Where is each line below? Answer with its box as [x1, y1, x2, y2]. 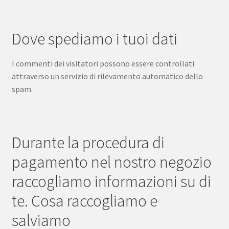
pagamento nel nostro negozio [11, 152, 212, 173]
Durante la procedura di [11, 132, 165, 153]
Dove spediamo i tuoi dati [11, 28, 177, 49]
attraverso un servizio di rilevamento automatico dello [11, 71, 203, 82]
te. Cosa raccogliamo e [11, 191, 157, 212]
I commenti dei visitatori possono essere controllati [11, 58, 194, 69]
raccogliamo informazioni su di [11, 171, 211, 192]
